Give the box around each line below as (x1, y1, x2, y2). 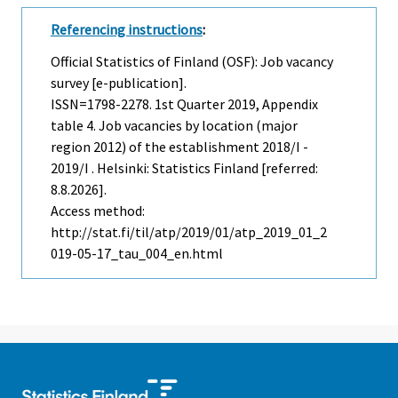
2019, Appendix (225, 95, 318, 114)
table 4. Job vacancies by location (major (51, 116, 298, 135)
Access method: (51, 202, 145, 220)
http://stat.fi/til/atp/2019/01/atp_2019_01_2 (51, 223, 327, 242)
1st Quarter (155, 95, 225, 114)
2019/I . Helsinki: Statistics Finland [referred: (51, 159, 318, 178)
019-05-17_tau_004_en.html (51, 244, 223, 263)
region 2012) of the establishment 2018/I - (51, 138, 308, 156)
